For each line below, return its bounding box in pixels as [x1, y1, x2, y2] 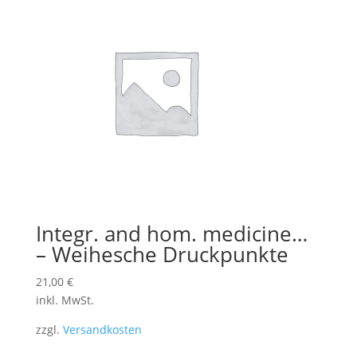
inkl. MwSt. [35, 292, 94, 308]
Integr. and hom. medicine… [35, 219, 308, 249]
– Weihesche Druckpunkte [35, 240, 288, 269]
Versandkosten [62, 322, 142, 338]
